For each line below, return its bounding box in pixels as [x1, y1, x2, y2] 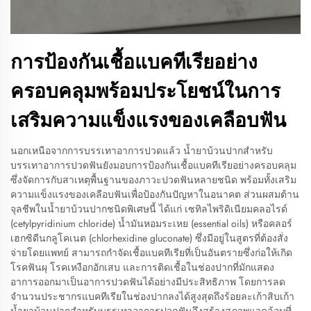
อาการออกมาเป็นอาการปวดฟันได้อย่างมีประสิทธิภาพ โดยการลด [10, 275, 285, 289]
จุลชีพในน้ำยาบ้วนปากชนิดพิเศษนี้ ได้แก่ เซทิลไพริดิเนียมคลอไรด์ [10, 202, 287, 216]
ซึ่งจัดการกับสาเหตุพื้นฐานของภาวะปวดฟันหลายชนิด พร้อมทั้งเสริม [10, 173, 296, 187]
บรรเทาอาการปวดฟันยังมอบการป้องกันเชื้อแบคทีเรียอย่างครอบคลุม [10, 158, 296, 172]
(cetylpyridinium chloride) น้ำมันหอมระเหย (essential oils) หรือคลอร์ [10, 217, 292, 230]
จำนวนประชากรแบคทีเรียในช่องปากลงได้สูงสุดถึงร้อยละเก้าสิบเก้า [10, 289, 294, 303]
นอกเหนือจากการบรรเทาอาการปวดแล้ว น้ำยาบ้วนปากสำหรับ [10, 144, 273, 158]
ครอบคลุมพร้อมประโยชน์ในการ [10, 77, 280, 106]
